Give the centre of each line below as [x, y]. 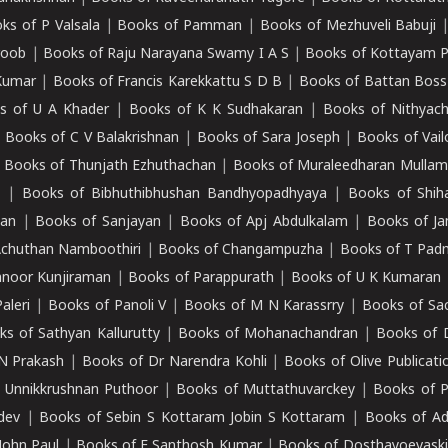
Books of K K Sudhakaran [216, 110]
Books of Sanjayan [98, 222]
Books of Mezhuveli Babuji [348, 26]
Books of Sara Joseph [268, 138]
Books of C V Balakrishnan [92, 138]
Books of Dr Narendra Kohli [174, 362]
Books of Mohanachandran [268, 334]
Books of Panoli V [107, 306]
